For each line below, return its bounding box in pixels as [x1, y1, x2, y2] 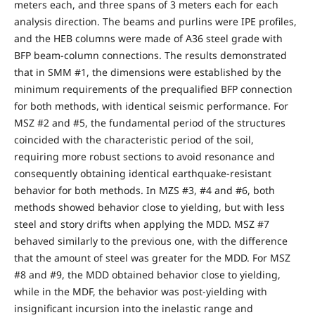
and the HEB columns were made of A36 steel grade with [13, 32, 283, 46]
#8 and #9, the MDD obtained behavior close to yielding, [13, 268, 281, 282]
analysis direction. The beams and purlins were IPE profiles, [13, 15, 297, 29]
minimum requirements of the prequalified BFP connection [13, 82, 292, 96]
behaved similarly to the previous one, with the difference [13, 234, 288, 248]
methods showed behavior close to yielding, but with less [13, 200, 285, 214]
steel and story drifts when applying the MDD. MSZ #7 [13, 217, 269, 231]
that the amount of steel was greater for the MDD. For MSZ [13, 251, 290, 265]
